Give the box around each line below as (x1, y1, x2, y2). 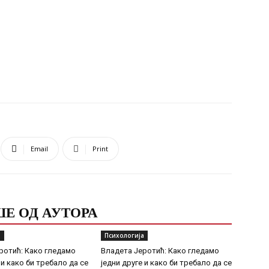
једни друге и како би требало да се (101, 258, 232, 267)
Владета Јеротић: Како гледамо (101, 246, 219, 255)
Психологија (104, 231, 144, 240)
